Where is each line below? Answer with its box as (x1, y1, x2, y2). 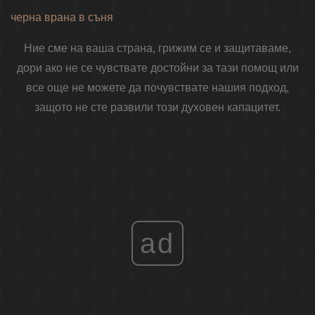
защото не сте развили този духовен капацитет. (34, 101, 281, 114)
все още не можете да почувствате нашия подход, (26, 82, 289, 94)
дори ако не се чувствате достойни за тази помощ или (16, 62, 299, 75)
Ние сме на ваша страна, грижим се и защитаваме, (24, 42, 291, 55)
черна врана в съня (11, 11, 113, 24)
